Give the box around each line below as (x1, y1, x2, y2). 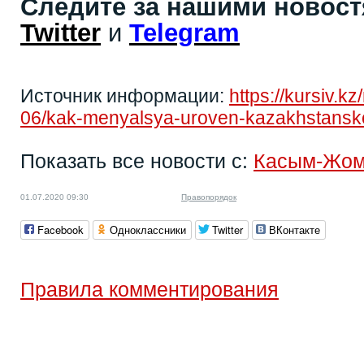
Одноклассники (110, 222, 186, 237)
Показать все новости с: (20, 149, 253, 172)
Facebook (37, 222, 84, 237)
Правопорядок (181, 193, 236, 201)
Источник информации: (20, 85, 229, 106)
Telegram (129, 19, 240, 47)
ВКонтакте (269, 222, 320, 237)
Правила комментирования (20, 278, 279, 301)
